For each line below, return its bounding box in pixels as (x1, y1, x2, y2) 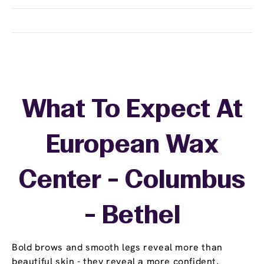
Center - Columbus (19, 170, 245, 193)
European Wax (45, 134, 219, 158)
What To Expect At (21, 99, 243, 123)
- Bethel (84, 205, 180, 229)
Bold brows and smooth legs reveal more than (12, 241, 223, 254)
